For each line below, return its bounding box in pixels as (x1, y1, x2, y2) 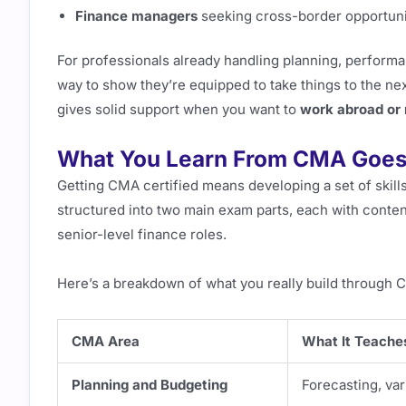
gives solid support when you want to (57, 101, 300, 118)
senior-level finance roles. (57, 226, 227, 244)
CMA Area (72, 332, 140, 350)
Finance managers (75, 6, 198, 24)
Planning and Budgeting (72, 375, 227, 393)
